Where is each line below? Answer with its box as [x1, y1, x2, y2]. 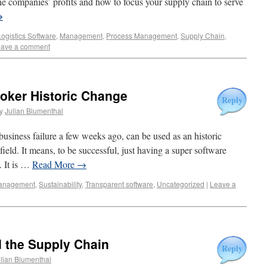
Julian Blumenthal [5, 105, 63, 116]
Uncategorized [157, 179, 204, 189]
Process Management [106, 30, 177, 41]
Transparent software [85, 179, 153, 189]
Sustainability [39, 179, 82, 189]
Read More [32, 158, 77, 170]
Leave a [210, 179, 236, 189]
